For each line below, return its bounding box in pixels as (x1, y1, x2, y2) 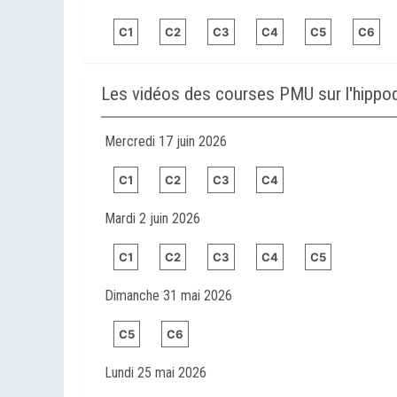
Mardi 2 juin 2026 (105, 210, 200, 228)
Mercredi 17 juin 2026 (105, 133, 227, 151)
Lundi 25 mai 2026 (105, 364, 206, 382)
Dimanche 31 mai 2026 (105, 287, 232, 305)
